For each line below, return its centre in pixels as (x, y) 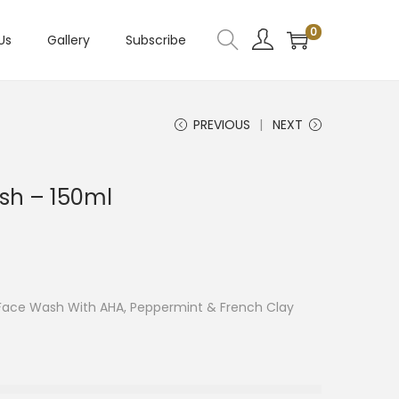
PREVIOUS (222, 125)
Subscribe (156, 40)
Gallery (69, 40)
